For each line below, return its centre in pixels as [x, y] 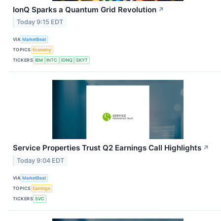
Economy [42, 49]
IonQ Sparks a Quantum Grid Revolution [85, 9]
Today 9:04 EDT [41, 161]
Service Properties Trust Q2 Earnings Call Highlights [107, 148]
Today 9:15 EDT [40, 22]
